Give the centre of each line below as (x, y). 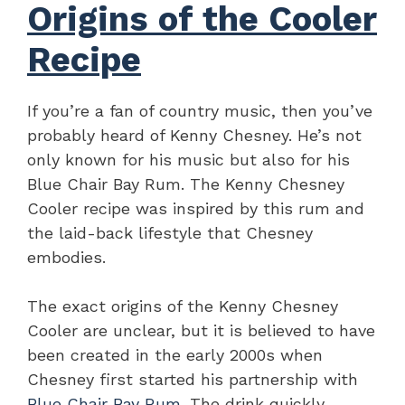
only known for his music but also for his (188, 160)
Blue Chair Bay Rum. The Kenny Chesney (186, 184)
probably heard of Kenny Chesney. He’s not (194, 136)
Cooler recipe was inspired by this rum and (196, 209)
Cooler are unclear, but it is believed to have (201, 331)
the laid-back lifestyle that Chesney (170, 233)
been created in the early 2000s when (175, 355)
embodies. (66, 258)
